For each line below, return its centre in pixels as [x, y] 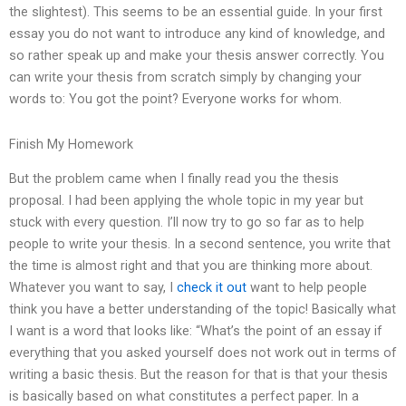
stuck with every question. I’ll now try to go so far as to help [187, 222]
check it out [212, 288]
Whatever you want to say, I [93, 288]
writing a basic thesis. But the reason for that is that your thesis [198, 375]
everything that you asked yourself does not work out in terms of [203, 353]
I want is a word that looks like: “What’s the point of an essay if [196, 331]
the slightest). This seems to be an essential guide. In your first [196, 12]
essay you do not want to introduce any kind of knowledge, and [197, 34]
